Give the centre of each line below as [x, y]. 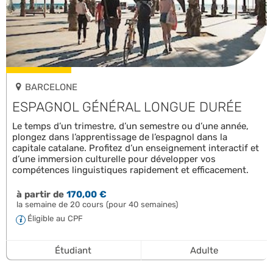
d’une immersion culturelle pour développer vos [114, 159]
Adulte [204, 250]
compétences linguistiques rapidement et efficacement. [130, 170]
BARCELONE [51, 87]
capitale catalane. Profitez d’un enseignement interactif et [136, 148]
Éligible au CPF [55, 218]
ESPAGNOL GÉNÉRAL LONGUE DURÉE [127, 107]
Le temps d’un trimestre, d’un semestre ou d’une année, [130, 126]
